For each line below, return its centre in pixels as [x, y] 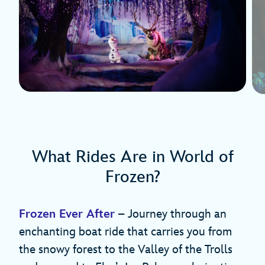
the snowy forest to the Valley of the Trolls [126, 250]
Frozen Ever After [67, 214]
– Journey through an [171, 214]
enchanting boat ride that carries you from [125, 232]
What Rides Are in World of [132, 157]
